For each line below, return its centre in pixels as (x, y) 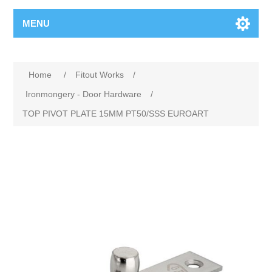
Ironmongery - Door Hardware (84, 94)
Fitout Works (100, 75)
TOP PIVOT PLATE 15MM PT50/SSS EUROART (116, 114)
